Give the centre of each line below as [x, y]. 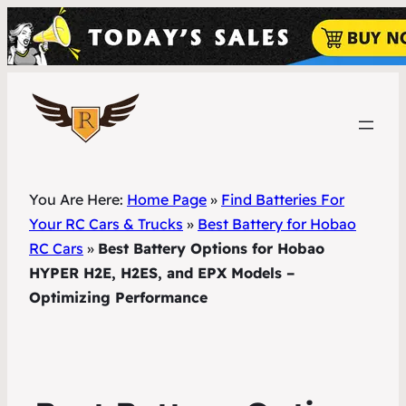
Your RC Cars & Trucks [106, 223]
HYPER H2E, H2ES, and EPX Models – [162, 272]
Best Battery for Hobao [277, 223]
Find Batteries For [283, 199]
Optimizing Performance [118, 297]
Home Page [167, 199]
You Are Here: [78, 199]
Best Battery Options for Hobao [211, 248]
